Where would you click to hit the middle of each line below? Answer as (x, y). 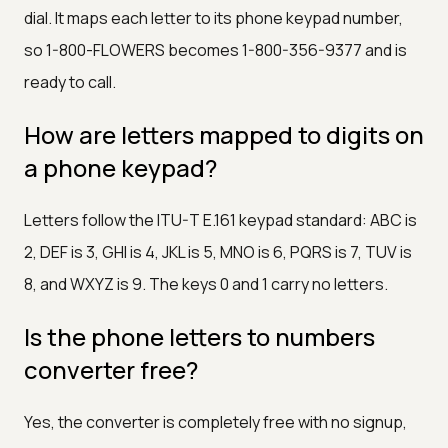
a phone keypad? (120, 167)
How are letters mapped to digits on (224, 134)
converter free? (111, 369)
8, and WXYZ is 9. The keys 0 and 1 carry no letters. (206, 283)
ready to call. (70, 81)
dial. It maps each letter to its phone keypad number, (213, 17)
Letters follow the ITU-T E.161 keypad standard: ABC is (220, 219)
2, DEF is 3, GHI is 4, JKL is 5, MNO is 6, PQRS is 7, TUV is (218, 251)
